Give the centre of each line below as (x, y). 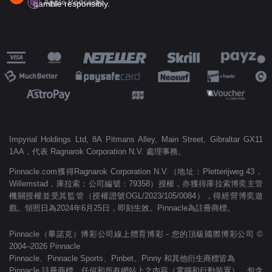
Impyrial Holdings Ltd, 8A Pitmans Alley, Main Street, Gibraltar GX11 (136, 139)
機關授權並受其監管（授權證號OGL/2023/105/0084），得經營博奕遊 (136, 196)
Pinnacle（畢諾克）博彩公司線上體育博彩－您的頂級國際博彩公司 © (136, 234)
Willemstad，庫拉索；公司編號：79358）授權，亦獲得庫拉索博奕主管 (136, 184)
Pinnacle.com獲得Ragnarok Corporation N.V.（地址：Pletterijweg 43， (136, 172)
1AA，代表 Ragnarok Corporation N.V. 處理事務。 (97, 151)
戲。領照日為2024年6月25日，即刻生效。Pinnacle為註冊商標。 (122, 208)
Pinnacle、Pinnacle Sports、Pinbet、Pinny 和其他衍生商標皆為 (122, 258)
